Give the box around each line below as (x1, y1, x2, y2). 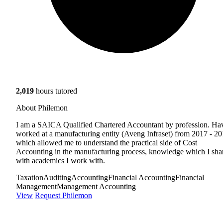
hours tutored (34, 86, 77, 95)
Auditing (43, 173, 71, 182)
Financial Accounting (108, 173, 175, 182)
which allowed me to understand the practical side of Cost (16, 138, 197, 147)
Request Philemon (35, 191, 92, 200)
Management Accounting (57, 182, 136, 191)
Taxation (16, 173, 43, 182)
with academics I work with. (16, 156, 105, 165)
